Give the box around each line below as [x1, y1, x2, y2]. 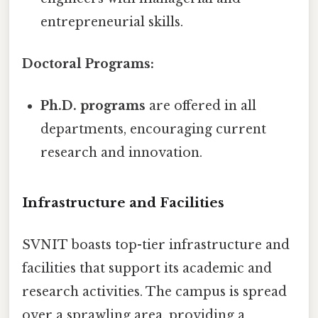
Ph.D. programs [40, 98, 146, 114]
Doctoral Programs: [22, 55, 154, 72]
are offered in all [146, 98, 257, 114]
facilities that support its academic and [22, 261, 272, 277]
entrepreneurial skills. [40, 13, 184, 30]
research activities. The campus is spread [22, 284, 287, 300]
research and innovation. [40, 145, 203, 161]
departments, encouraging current [40, 121, 267, 138]
